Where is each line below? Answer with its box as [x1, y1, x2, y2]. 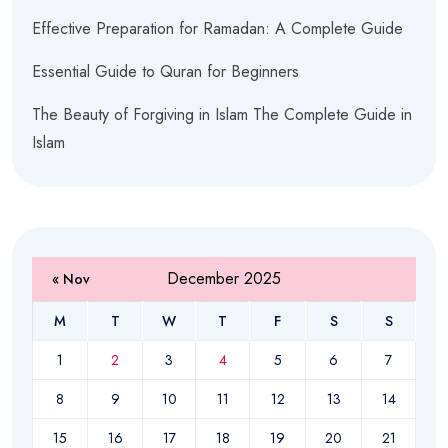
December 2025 [167, 267, 281, 291]
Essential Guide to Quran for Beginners [32, 60, 299, 84]
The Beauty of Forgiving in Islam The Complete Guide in [32, 103, 412, 127]
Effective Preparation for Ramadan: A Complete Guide [32, 17, 403, 41]
